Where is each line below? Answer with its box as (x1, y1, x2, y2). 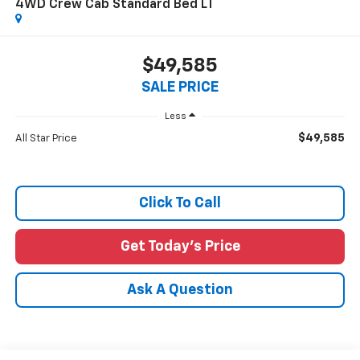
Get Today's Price (120, 239, 240, 254)
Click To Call (139, 195, 221, 211)
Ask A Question (127, 282, 233, 297)
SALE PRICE (141, 80, 219, 95)
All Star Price (14, 133, 77, 144)
